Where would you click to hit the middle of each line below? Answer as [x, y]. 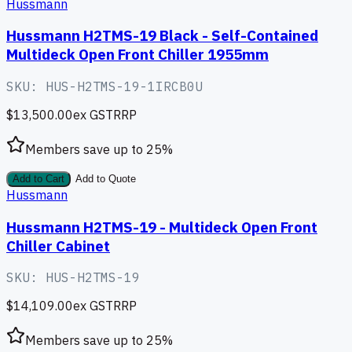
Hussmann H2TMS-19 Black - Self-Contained [162, 36]
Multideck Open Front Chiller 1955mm [137, 55]
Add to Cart [38, 180]
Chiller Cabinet [58, 246]
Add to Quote [106, 180]
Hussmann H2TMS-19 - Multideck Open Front [162, 227]
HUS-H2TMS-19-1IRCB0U [124, 87]
